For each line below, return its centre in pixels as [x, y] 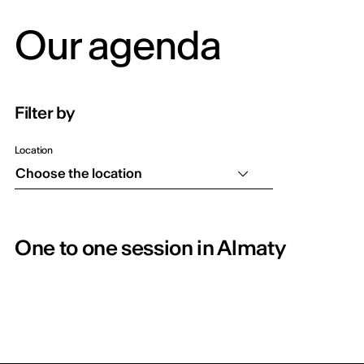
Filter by [45, 112]
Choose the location [79, 173]
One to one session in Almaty [150, 247]
